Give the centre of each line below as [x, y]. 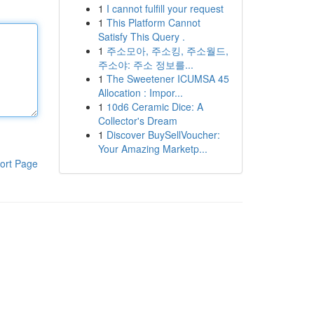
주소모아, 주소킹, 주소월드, [167, 50]
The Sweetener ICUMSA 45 [168, 78]
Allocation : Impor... [140, 93]
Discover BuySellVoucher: [163, 135]
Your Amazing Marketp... [152, 149]
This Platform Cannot [153, 22]
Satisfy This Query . [141, 36]
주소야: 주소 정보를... [145, 64]
